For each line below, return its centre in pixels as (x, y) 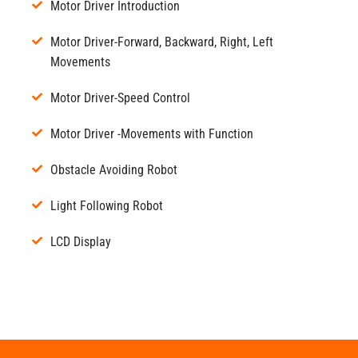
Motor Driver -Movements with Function (152, 133)
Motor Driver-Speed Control (120, 97)
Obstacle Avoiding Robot (114, 169)
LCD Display (81, 241)
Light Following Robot (107, 205)
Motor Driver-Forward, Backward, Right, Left (162, 42)
